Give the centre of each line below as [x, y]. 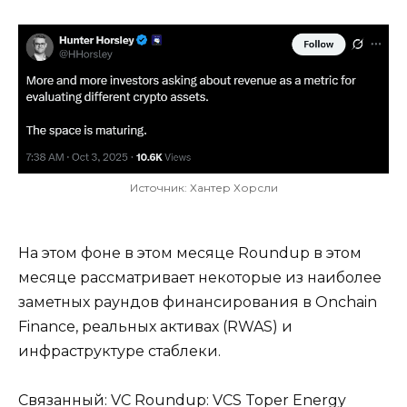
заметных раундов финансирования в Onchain [198, 302]
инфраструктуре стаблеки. [119, 351]
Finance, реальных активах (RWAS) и [155, 326]
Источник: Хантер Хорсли [203, 187]
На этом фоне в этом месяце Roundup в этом [190, 253]
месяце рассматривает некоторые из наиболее [200, 277]
